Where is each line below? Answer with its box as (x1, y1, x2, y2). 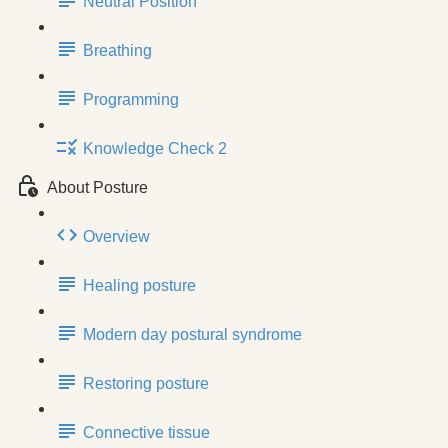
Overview (83, 227, 150, 245)
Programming (83, 90, 179, 108)
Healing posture (83, 276, 196, 294)
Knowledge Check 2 (83, 139, 227, 157)
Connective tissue (83, 423, 210, 441)
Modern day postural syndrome (83, 325, 302, 343)
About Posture (47, 178, 148, 196)
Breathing (83, 41, 152, 59)
